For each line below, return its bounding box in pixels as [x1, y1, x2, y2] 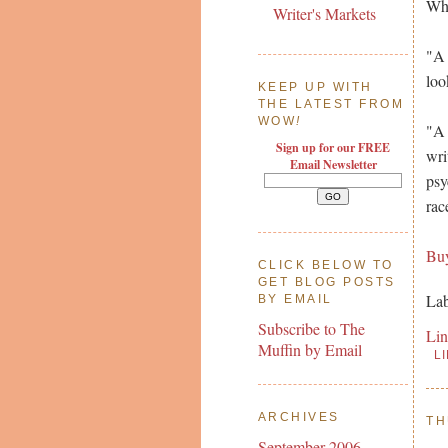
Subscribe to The [257, 317, 365, 339]
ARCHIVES [257, 409, 340, 424]
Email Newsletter [289, 156, 377, 174]
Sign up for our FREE [276, 139, 390, 157]
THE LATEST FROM [257, 97, 405, 112]
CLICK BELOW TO [257, 258, 394, 273]
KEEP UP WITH [257, 80, 373, 95]
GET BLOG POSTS [257, 275, 396, 290]
